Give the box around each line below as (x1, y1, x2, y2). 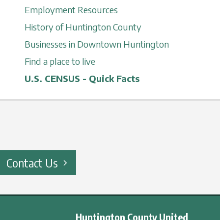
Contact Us (6, 155, 58, 170)
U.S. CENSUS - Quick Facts (24, 73, 139, 84)
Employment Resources (24, 4, 118, 15)
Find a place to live (24, 55, 95, 67)
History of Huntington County (24, 21, 141, 32)
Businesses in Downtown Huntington (24, 38, 169, 50)
